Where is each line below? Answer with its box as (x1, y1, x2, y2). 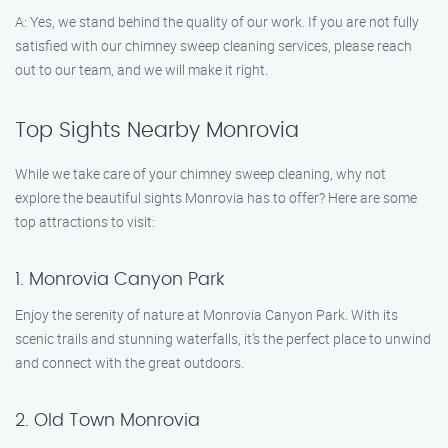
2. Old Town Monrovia (15, 412, 200, 430)
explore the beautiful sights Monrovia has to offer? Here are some (15, 188, 417, 207)
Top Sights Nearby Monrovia (15, 120, 299, 141)
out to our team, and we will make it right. (15, 60, 268, 79)
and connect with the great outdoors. (15, 353, 244, 372)
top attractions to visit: (15, 212, 155, 231)
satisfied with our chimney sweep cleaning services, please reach (15, 36, 412, 55)
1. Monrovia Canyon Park (15, 271, 225, 289)
